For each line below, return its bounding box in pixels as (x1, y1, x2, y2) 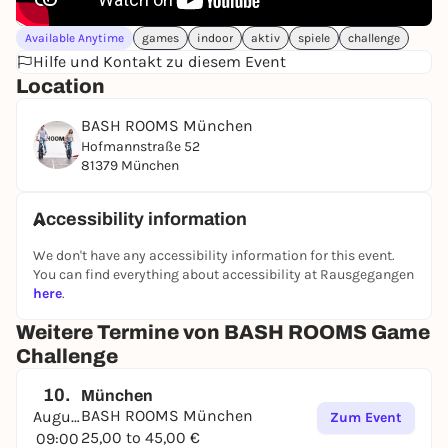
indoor (197, 31, 233, 45)
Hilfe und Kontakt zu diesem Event (33, 52, 286, 71)
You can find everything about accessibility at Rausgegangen (33, 266, 414, 283)
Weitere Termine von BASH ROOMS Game (16, 321, 430, 343)
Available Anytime (25, 31, 124, 45)
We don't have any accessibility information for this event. (33, 247, 395, 264)
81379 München (81, 157, 179, 174)
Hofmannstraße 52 (81, 138, 200, 155)
